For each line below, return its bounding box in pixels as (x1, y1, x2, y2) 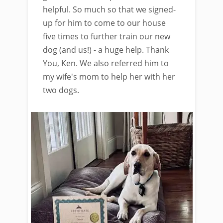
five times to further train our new (43, 31, 170, 42)
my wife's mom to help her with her (43, 71, 175, 82)
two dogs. (43, 85, 79, 96)
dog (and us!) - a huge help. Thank (43, 44, 169, 55)
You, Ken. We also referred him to (43, 58, 169, 69)
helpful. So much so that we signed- (43, 4, 176, 15)
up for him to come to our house (43, 17, 166, 28)
